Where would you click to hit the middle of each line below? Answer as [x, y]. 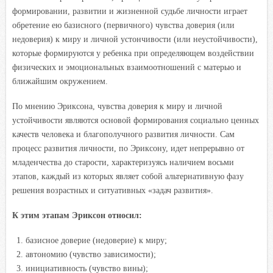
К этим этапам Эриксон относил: [77, 215]
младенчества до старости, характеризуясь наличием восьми [123, 162]
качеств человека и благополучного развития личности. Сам [123, 134]
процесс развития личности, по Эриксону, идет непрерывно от [128, 148]
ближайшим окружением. [60, 81]
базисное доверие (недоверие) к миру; [96, 240]
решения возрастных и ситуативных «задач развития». [113, 190]
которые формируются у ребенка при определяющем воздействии [133, 53]
